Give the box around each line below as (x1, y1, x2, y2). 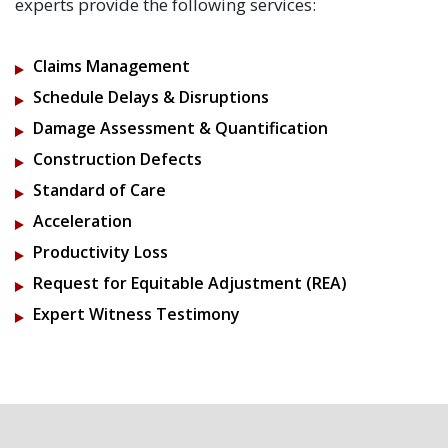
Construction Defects (33, 148, 202, 170)
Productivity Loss (33, 241, 168, 263)
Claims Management (33, 55, 190, 77)
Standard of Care (33, 179, 166, 201)
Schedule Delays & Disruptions (33, 86, 269, 108)
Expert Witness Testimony (33, 303, 240, 325)
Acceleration (33, 210, 132, 232)
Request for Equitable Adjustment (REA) (33, 272, 347, 294)
